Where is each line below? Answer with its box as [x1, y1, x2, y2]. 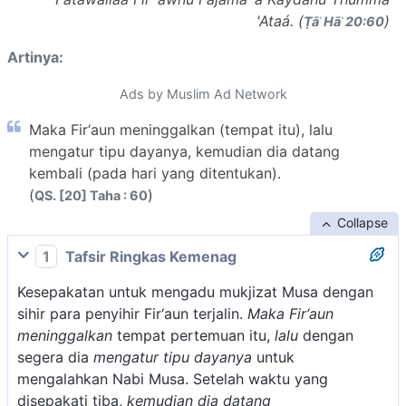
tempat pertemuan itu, [112, 326, 275, 345]
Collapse [336, 214, 388, 230]
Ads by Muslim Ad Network [119, 85, 287, 101]
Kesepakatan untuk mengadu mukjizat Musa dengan [17, 283, 373, 302]
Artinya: [7, 47, 63, 66]
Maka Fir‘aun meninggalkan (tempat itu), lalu [29, 120, 333, 139]
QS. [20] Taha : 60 [34, 187, 148, 203]
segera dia [17, 348, 93, 367]
